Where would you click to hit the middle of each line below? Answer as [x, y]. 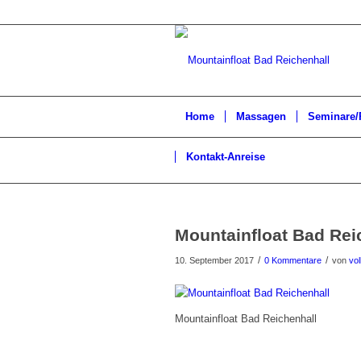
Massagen [261, 116]
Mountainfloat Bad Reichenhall [246, 319]
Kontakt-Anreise [226, 157]
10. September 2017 [214, 260]
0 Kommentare [293, 260]
